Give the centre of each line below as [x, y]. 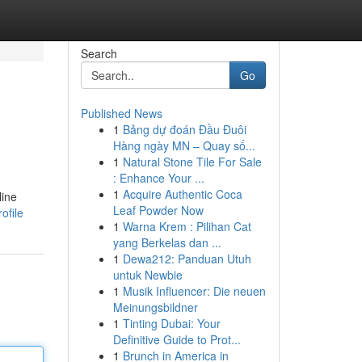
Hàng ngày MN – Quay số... [184, 145]
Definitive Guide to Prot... [177, 339]
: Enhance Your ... [158, 178]
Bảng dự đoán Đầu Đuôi [184, 129]
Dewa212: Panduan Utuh [187, 259]
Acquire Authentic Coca [182, 194]
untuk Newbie [147, 275]
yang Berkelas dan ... [167, 242]
